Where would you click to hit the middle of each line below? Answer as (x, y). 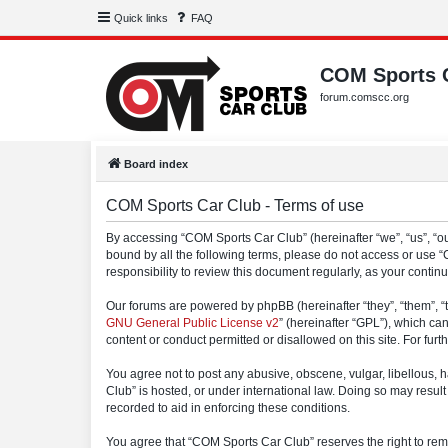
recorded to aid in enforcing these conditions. (228, 408)
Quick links (141, 18)
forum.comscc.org (364, 97)
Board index (156, 164)
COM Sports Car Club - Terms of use (235, 205)
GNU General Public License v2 (192, 323)
